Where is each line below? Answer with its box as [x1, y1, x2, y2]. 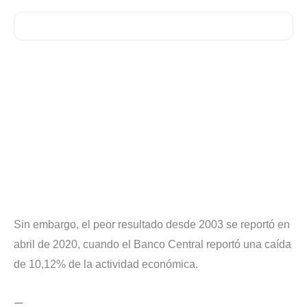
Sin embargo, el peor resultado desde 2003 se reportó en [14, 219, 290, 231]
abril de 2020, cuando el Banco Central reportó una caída [14, 238, 291, 251]
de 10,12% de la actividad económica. [14, 258, 198, 271]
